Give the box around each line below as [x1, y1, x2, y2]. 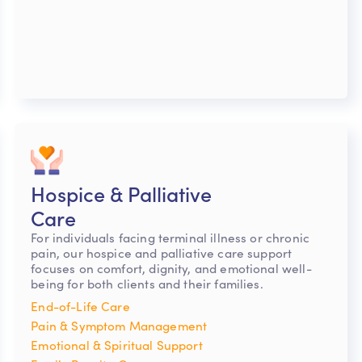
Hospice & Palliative [31, 178, 213, 208]
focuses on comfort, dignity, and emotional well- [31, 259, 312, 276]
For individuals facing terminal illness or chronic [31, 228, 309, 246]
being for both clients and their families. [31, 274, 263, 292]
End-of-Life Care [31, 297, 130, 314]
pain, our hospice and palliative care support [31, 243, 293, 261]
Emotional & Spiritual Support [31, 335, 203, 353]
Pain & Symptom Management [31, 316, 208, 334]
